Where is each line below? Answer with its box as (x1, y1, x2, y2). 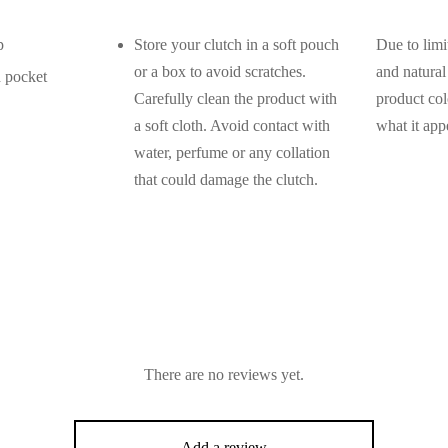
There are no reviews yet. (144, 365, 304, 383)
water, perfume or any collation (134, 143, 331, 161)
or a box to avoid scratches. (134, 62, 307, 80)
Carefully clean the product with (134, 89, 338, 107)
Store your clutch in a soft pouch (134, 35, 340, 53)
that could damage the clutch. (134, 170, 319, 188)
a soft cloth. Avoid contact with (134, 116, 331, 134)
